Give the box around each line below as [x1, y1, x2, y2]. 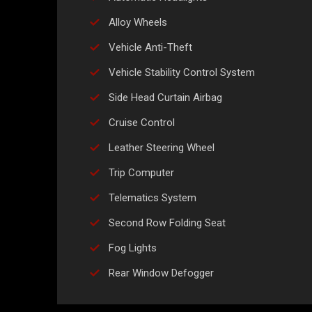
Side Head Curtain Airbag [109, 91, 222, 104]
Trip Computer [109, 166, 174, 180]
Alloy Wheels [109, 16, 167, 29]
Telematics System [109, 192, 196, 205]
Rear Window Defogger [109, 267, 214, 280]
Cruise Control [109, 116, 175, 130]
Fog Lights [109, 242, 157, 255]
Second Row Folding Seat [109, 217, 226, 230]
